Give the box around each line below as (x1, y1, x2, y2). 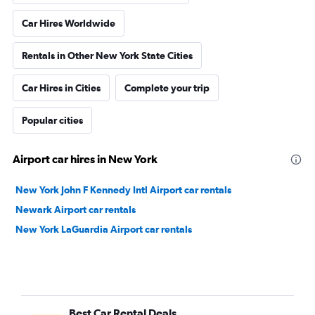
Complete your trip (124, 82, 210, 94)
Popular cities (22, 115, 83, 126)
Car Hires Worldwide (22, 18, 115, 29)
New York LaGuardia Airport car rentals (15, 224, 192, 235)
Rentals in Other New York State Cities (22, 50, 193, 61)
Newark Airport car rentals (15, 204, 136, 215)
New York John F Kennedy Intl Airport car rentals (15, 184, 231, 195)
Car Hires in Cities (22, 82, 101, 94)
